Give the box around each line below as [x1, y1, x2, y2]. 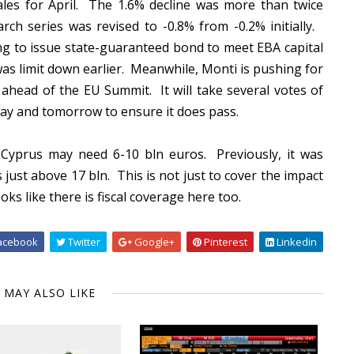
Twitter [66, 235, 100, 249]
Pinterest [201, 235, 247, 249]
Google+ [132, 235, 175, 249]
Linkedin [274, 235, 317, 249]
